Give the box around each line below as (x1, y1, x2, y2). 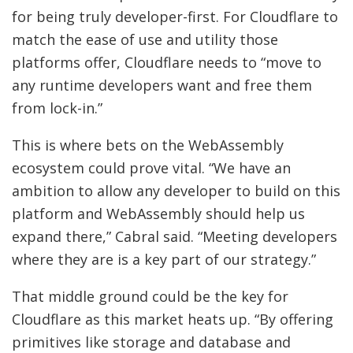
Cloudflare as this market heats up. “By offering (12, 310, 333, 329)
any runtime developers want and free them (12, 76, 312, 95)
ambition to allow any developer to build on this (12, 181, 340, 201)
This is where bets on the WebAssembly (12, 136, 284, 155)
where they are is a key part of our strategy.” (12, 250, 316, 269)
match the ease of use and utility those (12, 30, 278, 50)
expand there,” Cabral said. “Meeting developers (12, 227, 337, 247)
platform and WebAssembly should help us (12, 204, 305, 224)
